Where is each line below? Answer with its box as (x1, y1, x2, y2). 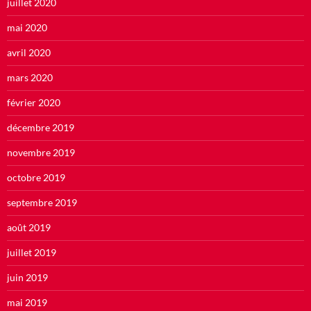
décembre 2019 (7, 121, 74, 133)
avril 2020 (7, 46, 51, 58)
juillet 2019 (7, 246, 56, 258)
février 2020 (7, 96, 60, 108)
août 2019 (7, 221, 51, 233)
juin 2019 (7, 271, 48, 283)
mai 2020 (7, 21, 47, 33)
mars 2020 (7, 71, 53, 83)
